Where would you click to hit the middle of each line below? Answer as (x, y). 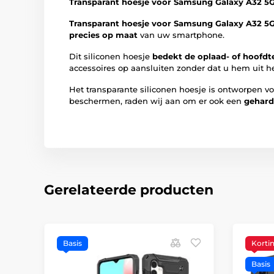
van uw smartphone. (181, 35)
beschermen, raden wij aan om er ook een (157, 101)
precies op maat (103, 35)
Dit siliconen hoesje (111, 57)
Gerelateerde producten (129, 190)
